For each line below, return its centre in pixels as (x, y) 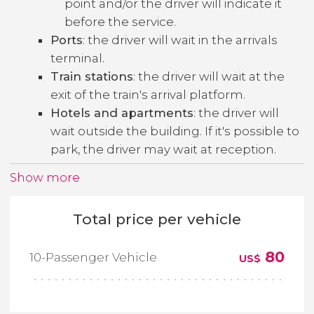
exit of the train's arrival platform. (148, 94)
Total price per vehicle (157, 219)
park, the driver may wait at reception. (163, 149)
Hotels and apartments (122, 112)
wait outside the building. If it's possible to (175, 131)
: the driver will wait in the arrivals (180, 40)
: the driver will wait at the (209, 76)
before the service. (120, 21)
